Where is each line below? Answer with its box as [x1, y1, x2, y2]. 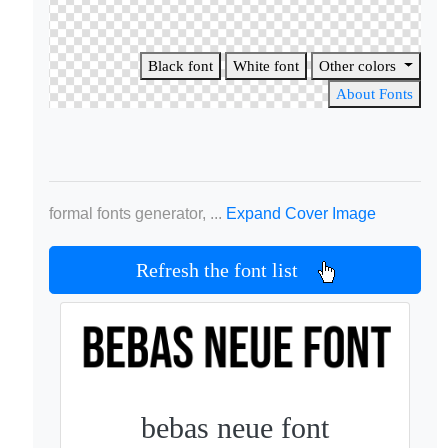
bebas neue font [141, 410, 330, 444]
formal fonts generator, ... [49, 204, 227, 222]
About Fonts [335, 85, 413, 102]
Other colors [318, 57, 400, 74]
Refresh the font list [135, 258, 318, 281]
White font [232, 57, 299, 74]
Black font [147, 57, 213, 74]
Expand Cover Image [226, 204, 377, 222]
